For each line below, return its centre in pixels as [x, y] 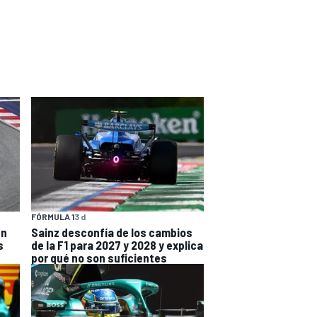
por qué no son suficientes [99, 258]
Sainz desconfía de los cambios [112, 232]
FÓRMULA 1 [53, 217]
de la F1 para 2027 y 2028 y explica [117, 245]
